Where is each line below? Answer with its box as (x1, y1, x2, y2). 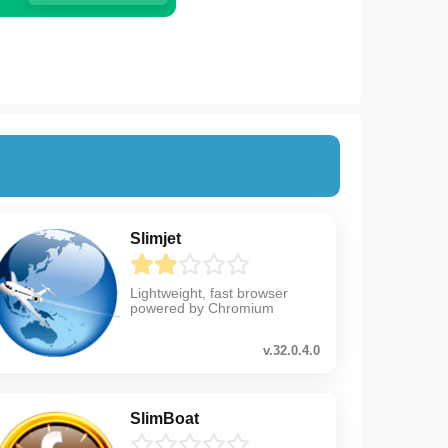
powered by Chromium (129, 299, 274, 316)
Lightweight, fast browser (129, 284, 288, 301)
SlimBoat (129, 409, 199, 427)
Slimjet (129, 229, 181, 247)
